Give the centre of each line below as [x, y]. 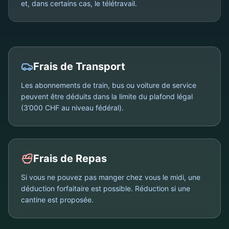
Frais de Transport [79, 66]
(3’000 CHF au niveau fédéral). [72, 108]
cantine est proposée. [57, 200]
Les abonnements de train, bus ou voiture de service [109, 85]
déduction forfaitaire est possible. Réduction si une [106, 188]
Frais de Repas [70, 158]
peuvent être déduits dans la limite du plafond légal [107, 96]
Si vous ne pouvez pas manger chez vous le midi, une [111, 177]
